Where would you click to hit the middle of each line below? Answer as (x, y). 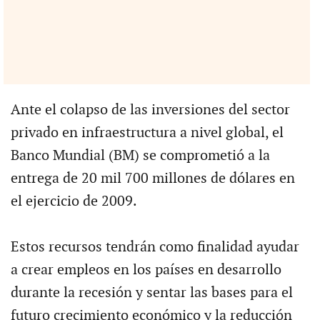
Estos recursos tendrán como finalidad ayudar (155, 247)
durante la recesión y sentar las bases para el (151, 292)
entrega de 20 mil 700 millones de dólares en (152, 178)
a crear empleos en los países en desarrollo (146, 270)
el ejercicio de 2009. (74, 201)
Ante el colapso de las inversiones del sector (150, 110)
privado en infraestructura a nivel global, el (147, 132)
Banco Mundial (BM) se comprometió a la (140, 155)
